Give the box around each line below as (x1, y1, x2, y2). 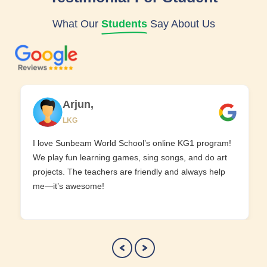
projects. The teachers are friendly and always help (33, 167, 225, 176)
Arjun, (63, 98, 94, 110)
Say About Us (147, 18, 215, 30)
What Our (52, 18, 101, 30)
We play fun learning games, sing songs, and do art (33, 153, 227, 162)
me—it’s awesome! (33, 181, 104, 191)
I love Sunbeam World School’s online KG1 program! (33, 138, 231, 148)
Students (101, 18, 147, 30)
